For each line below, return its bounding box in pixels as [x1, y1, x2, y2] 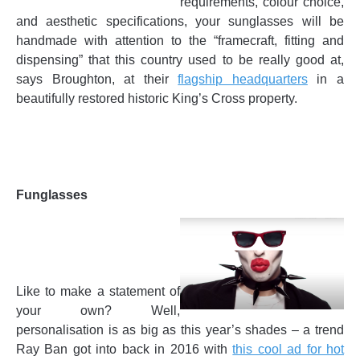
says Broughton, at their [16, 72, 178, 87]
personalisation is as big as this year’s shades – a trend [16, 323, 344, 337]
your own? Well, [16, 304, 180, 318]
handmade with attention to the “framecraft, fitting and [16, 34, 344, 48]
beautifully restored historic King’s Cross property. [16, 92, 297, 106]
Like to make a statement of [16, 284, 180, 299]
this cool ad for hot [232, 342, 345, 357]
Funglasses [16, 188, 88, 202]
